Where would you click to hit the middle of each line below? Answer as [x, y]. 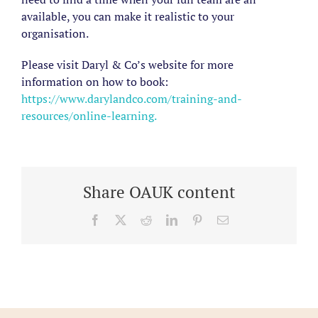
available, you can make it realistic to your [128, 17]
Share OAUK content [159, 192]
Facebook [122, 219]
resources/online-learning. [90, 116]
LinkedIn [197, 219]
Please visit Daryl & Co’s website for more [127, 65]
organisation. [55, 34]
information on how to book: [95, 82]
